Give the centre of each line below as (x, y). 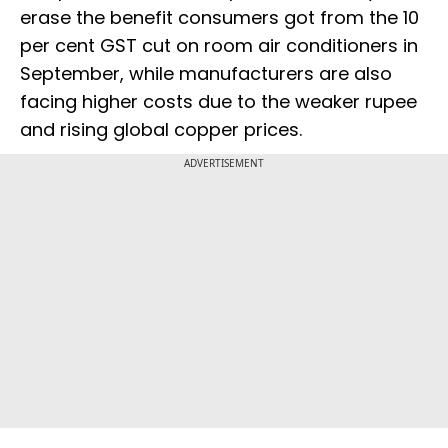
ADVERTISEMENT (224, 162)
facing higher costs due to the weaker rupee (218, 101)
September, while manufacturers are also (206, 73)
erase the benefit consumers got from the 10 (219, 17)
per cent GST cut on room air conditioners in (219, 45)
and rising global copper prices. (161, 129)
